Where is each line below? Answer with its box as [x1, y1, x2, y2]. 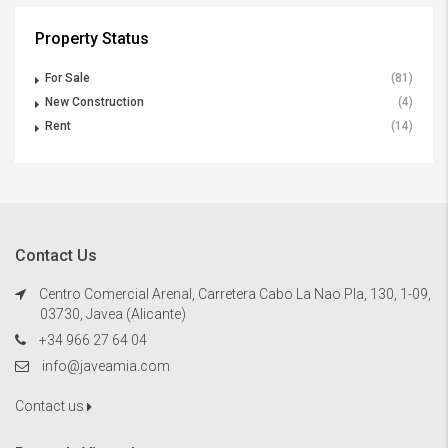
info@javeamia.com [42, 358, 170, 375]
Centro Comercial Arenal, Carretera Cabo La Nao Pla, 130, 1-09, [36, 286, 431, 303]
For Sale [45, 71, 90, 86]
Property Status [35, 29, 149, 49]
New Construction [45, 95, 144, 110]
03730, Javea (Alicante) [40, 306, 186, 323]
